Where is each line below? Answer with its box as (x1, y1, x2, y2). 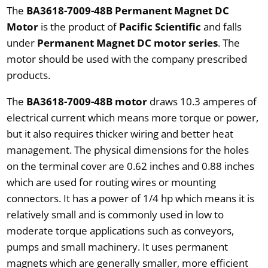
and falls (200, 19, 242, 33)
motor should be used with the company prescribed (6, 51, 247, 66)
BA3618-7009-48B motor (26, 94, 147, 108)
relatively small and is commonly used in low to (6, 207, 224, 221)
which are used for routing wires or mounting (6, 175, 216, 189)
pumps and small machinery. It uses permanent (6, 239, 228, 254)
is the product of (38, 19, 119, 33)
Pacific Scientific (118, 19, 201, 33)
